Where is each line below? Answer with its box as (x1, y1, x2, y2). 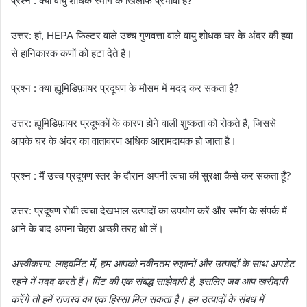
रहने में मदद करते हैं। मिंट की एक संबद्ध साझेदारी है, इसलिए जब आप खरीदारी (11, 275, 287, 288)
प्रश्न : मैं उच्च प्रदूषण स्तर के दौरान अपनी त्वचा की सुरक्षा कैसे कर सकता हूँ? (11, 169, 291, 183)
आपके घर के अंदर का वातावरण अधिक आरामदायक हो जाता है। (11, 134, 236, 148)
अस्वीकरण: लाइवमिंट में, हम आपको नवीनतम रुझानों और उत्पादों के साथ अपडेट (11, 257, 295, 271)
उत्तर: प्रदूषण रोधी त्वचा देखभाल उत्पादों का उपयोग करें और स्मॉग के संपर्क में (11, 204, 287, 218)
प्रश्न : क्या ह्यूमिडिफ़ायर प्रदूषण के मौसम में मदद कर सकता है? (11, 82, 239, 95)
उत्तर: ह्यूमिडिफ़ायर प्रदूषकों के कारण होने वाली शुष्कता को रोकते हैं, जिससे (11, 116, 276, 130)
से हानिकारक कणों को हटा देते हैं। (11, 47, 132, 60)
